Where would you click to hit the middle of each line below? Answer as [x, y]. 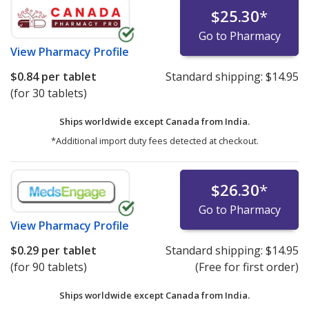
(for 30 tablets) [49, 93]
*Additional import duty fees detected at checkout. [154, 141]
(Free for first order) [247, 267]
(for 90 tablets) [49, 267]
